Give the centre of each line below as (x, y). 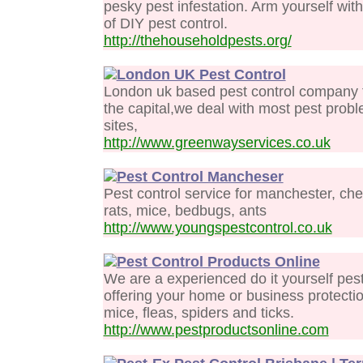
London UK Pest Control (201, 74)
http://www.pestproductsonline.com (216, 329)
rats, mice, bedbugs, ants (185, 210)
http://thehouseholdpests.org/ (197, 40)
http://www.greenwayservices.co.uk (217, 142)
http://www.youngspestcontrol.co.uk (218, 227)
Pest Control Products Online (218, 261)
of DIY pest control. (165, 23)
